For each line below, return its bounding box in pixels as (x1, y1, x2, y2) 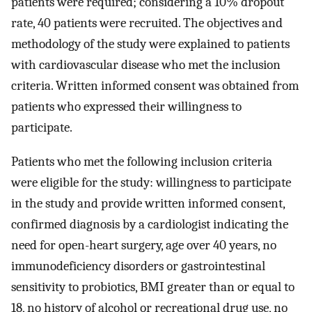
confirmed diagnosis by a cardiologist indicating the (11, 217, 288, 233)
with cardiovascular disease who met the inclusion (11, 57, 281, 73)
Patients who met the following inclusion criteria (11, 154, 272, 170)
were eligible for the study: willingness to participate (11, 175, 291, 191)
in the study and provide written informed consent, (11, 196, 285, 212)
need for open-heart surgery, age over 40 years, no (11, 237, 276, 253)
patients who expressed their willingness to (11, 99, 242, 115)
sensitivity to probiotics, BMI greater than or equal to (11, 279, 295, 295)
